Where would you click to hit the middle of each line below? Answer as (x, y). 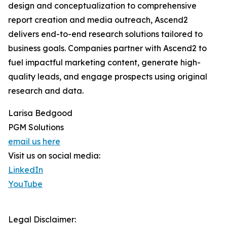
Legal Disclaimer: (42, 220)
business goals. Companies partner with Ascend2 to (107, 48)
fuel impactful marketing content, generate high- (104, 63)
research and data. (46, 91)
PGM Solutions (36, 127)
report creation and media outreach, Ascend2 (98, 20)
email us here (34, 142)
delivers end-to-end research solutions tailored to (105, 34)
